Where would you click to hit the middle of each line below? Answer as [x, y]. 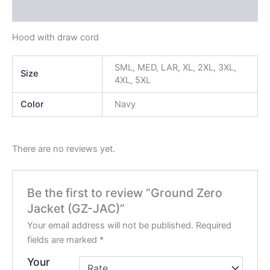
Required [214, 225]
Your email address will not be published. [111, 225]
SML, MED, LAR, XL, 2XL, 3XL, [175, 67]
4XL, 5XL [132, 80]
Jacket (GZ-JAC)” [76, 208]
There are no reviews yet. [64, 149]
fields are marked [64, 240]
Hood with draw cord [55, 38]
